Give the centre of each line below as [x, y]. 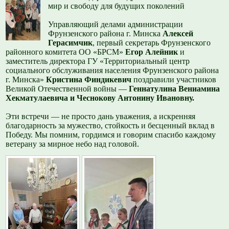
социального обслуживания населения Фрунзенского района [112, 71]
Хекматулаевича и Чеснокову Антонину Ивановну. [100, 98]
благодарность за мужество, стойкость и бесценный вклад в [110, 126]
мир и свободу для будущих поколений [117, 6]
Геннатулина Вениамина [175, 89]
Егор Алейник [152, 52]
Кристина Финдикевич [90, 80]
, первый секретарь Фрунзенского [152, 43]
